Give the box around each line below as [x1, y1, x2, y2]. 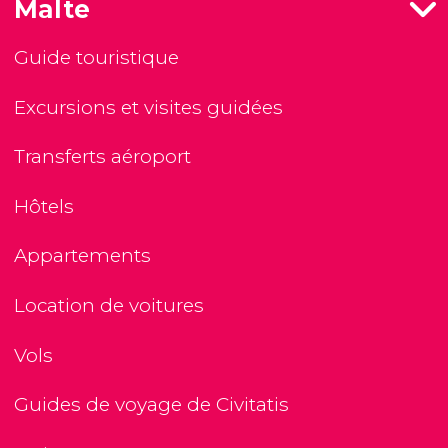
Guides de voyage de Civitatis [14, 393, 289, 417]
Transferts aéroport [14, 145, 191, 169]
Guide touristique [14, 45, 179, 69]
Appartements [14, 244, 151, 268]
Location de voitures [14, 293, 204, 317]
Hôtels [14, 194, 74, 218]
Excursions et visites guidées [14, 95, 283, 119]
